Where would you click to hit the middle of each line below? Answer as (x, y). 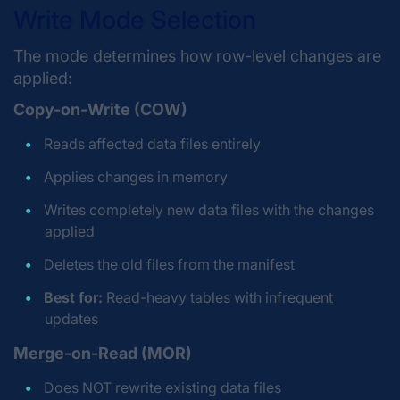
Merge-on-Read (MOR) (103, 353)
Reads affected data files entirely (152, 144)
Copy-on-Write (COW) (100, 109)
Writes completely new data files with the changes (209, 210)
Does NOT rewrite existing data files (162, 387)
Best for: (73, 297)
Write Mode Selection (135, 20)
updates (71, 319)
